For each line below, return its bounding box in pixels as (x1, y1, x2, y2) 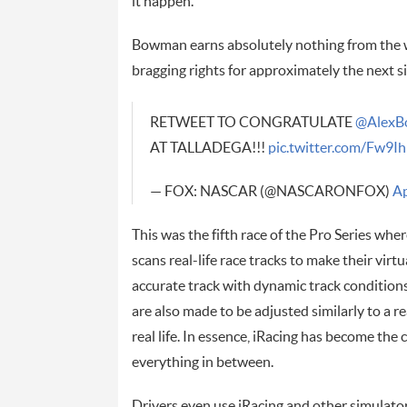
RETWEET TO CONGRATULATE (149, 115, 355, 131)
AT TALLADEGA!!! (149, 141, 268, 156)
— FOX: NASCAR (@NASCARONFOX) (149, 184, 392, 200)
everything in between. (131, 355, 273, 371)
